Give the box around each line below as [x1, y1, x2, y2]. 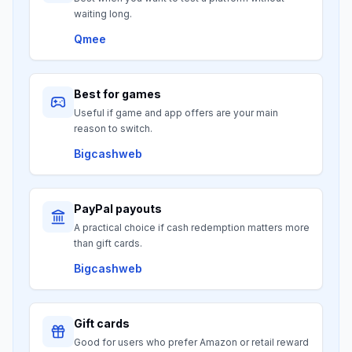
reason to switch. [74, 123, 152, 135]
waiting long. [74, 8, 132, 20]
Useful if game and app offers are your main [74, 107, 278, 119]
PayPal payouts [74, 202, 162, 216]
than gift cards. [74, 237, 142, 250]
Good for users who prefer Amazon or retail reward [74, 336, 309, 349]
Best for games [74, 87, 161, 101]
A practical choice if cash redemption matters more [74, 222, 310, 234]
